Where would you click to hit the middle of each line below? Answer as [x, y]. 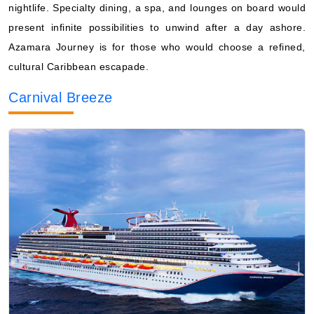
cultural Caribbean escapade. [78, 66]
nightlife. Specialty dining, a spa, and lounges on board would [157, 7]
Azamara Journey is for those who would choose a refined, [157, 47]
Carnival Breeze [61, 97]
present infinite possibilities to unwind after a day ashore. [157, 27]
